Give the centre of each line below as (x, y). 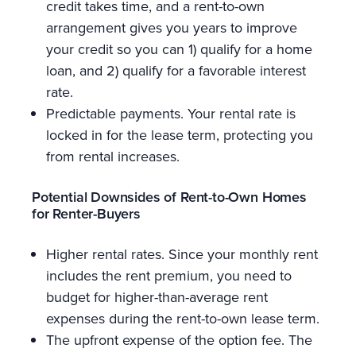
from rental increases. (113, 157)
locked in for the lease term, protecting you (180, 135)
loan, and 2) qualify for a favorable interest (176, 71)
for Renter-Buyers (86, 214)
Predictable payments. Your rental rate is (171, 114)
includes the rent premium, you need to (169, 276)
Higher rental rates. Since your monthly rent (182, 255)
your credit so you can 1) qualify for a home (179, 50)
